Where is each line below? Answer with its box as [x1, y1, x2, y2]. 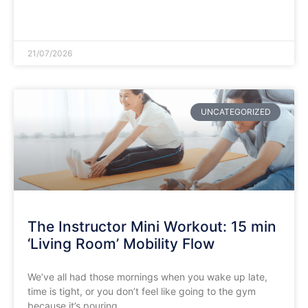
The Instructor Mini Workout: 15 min [27, 217, 276, 235]
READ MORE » [27, 15, 84, 26]
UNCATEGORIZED [200, 107, 271, 118]
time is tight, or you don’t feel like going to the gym [27, 285, 256, 297]
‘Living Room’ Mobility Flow [27, 234, 214, 252]
